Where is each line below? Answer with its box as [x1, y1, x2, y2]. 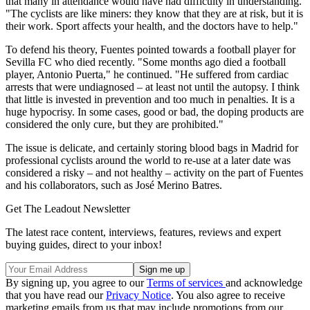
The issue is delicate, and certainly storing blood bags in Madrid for [6, 141, 298, 154]
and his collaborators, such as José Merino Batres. [6, 179, 222, 191]
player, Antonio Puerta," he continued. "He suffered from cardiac [6, 68, 289, 80]
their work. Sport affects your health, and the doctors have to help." [6, 19, 298, 32]
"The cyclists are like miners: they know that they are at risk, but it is [6, 7, 303, 19]
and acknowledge [226, 276, 302, 289]
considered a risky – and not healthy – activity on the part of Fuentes [6, 166, 303, 179]
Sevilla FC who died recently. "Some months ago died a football [6, 55, 286, 68]
